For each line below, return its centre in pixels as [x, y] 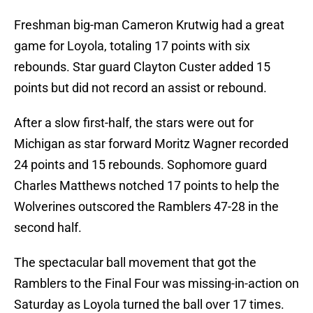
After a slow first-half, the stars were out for [134, 123]
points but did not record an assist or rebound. [140, 88]
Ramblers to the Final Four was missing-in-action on [156, 284]
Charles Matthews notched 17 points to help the [147, 186]
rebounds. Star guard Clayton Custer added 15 [142, 67]
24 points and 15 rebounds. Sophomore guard [140, 165]
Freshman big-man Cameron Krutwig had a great [149, 25]
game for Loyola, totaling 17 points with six [132, 46]
